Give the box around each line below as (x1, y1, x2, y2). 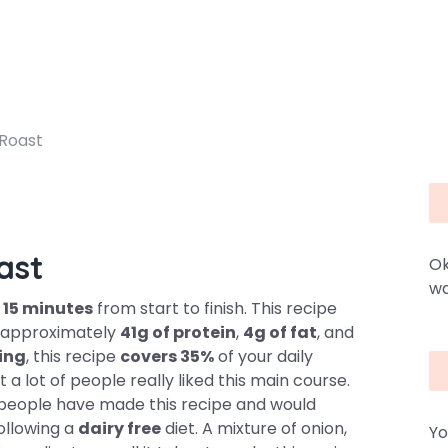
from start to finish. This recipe (93, 297, 337, 320)
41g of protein (120, 321, 236, 344)
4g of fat (243, 321, 317, 344)
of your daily (214, 345, 313, 368)
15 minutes (3, 297, 93, 320)
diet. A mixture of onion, (161, 417, 347, 440)
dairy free (78, 417, 161, 440)
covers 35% (120, 345, 214, 368)
